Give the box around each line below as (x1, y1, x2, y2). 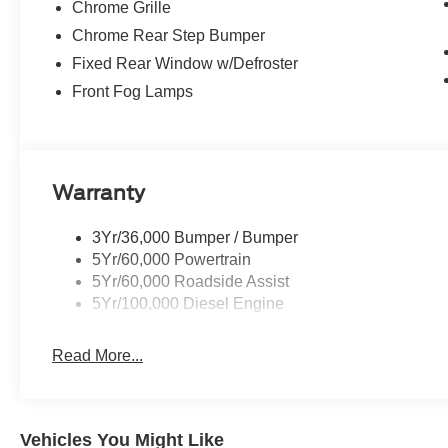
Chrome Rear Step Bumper (72, 27, 266, 45)
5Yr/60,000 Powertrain (92, 251, 252, 269)
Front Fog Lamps (72, 83, 194, 101)
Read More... (52, 347, 144, 365)
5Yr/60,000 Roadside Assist (92, 273, 290, 291)
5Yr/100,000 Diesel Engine (92, 295, 285, 313)
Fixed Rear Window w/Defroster (72, 55, 299, 73)
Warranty (52, 181, 146, 206)
